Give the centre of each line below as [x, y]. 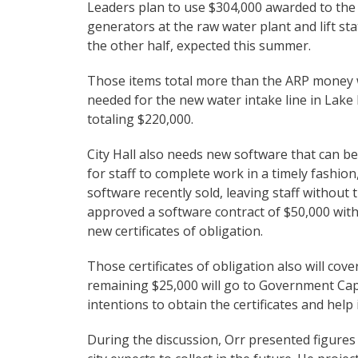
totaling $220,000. [142, 119]
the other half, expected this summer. [199, 46]
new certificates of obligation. [177, 231]
